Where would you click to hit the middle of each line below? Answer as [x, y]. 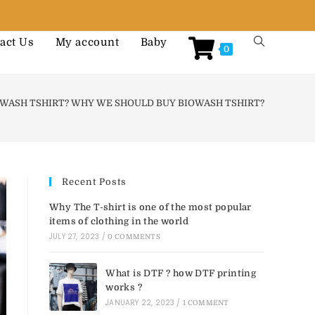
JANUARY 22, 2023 [140, 303]
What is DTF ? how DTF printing [181, 273]
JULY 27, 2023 [75, 237]
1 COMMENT [206, 303]
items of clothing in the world [119, 221]
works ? [124, 287]
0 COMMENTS [134, 237]
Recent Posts [94, 182]
